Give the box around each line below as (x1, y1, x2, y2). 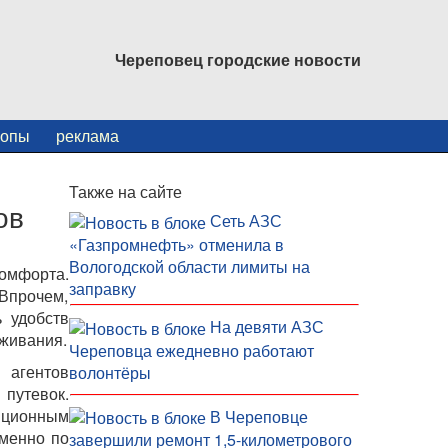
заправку (68, 276, 136, 300)
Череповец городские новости (115, 48, 361, 71)
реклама (56, 124, 119, 147)
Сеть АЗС (209, 209, 282, 232)
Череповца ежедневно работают (68, 338, 314, 362)
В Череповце (209, 404, 308, 428)
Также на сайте (68, 180, 182, 203)
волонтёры (68, 360, 151, 384)
